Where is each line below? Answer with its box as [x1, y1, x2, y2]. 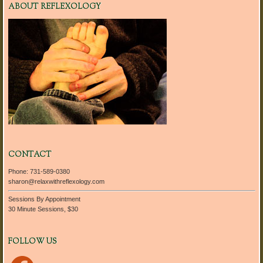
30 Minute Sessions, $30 [8, 205, 78, 213]
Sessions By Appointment [8, 195, 80, 203]
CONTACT [8, 150, 52, 161]
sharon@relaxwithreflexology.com [8, 178, 104, 186]
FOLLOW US [8, 236, 57, 247]
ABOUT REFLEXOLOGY [8, 2, 101, 13]
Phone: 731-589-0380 [8, 168, 70, 176]
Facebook [7, 252, 36, 259]
